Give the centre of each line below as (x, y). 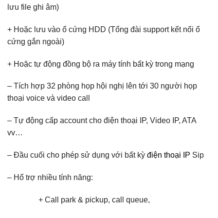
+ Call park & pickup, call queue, (79, 200)
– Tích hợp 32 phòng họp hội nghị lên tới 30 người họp (102, 86)
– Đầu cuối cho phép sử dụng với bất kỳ (77, 155)
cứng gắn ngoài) (36, 41)
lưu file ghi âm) (33, 7)
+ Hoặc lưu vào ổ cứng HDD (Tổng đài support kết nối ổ (104, 29)
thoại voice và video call (49, 98)
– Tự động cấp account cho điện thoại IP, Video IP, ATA (102, 121)
